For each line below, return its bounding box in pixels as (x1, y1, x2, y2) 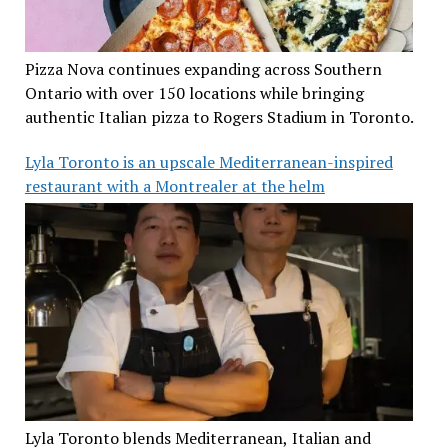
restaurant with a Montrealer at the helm (24, 175, 325, 198)
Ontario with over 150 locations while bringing (24, 82, 364, 105)
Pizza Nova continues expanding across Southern (24, 58, 382, 81)
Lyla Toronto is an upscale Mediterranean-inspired (24, 151, 393, 174)
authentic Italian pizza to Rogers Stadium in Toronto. (24, 106, 414, 129)
